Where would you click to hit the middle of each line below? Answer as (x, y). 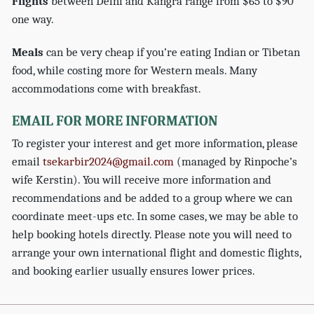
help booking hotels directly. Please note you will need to (152, 234)
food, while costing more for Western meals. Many (135, 70)
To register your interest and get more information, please (155, 143)
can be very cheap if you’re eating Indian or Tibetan (172, 52)
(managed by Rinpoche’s (236, 161)
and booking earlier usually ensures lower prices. (135, 271)
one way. (33, 20)
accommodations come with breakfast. (107, 88)
